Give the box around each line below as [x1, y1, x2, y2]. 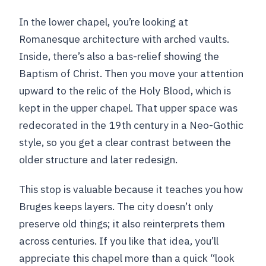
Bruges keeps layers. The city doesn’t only [19, 199, 214, 214]
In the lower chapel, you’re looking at [19, 15, 189, 29]
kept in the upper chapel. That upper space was [19, 101, 238, 115]
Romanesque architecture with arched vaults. [19, 32, 230, 46]
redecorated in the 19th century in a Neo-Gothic [19, 118, 244, 132]
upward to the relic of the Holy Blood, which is [19, 84, 232, 98]
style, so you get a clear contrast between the [19, 135, 232, 150]
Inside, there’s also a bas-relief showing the [19, 49, 220, 64]
